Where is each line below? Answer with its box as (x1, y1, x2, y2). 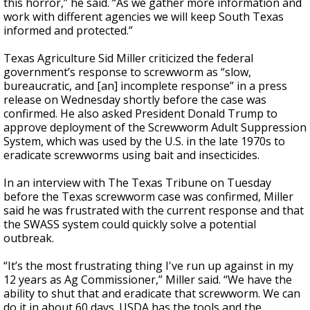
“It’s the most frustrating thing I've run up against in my (3, 258, 293, 273)
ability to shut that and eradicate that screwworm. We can (3, 286, 300, 301)
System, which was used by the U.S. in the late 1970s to (3, 134, 285, 149)
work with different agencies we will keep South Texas (3, 9, 284, 24)
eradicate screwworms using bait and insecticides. (3, 147, 262, 163)
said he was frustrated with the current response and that (3, 203, 304, 218)
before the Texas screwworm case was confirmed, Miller (3, 189, 293, 204)
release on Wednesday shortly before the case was (3, 92, 266, 107)
